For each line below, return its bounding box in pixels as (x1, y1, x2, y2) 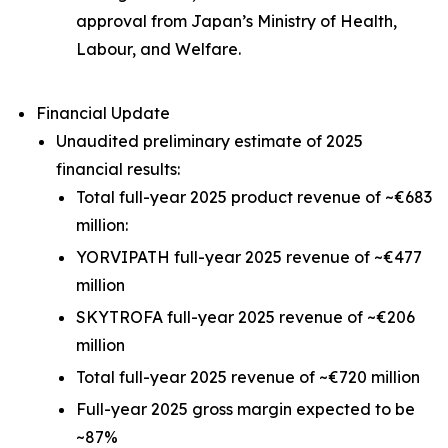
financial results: (56, 159, 180, 179)
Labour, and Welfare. (76, 39, 241, 59)
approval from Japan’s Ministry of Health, (76, 11, 397, 31)
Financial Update (36, 103, 170, 123)
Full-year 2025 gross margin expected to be (76, 399, 415, 419)
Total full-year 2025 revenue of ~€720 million (76, 367, 420, 387)
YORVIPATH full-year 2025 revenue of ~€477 (76, 247, 422, 267)
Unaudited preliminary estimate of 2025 (56, 131, 363, 151)
